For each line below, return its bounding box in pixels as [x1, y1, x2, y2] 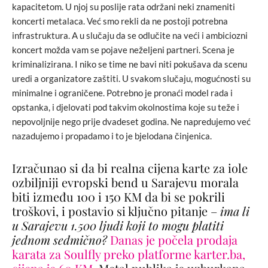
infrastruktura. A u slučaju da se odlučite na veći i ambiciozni [12, 30, 248, 41]
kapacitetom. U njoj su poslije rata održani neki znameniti [12, 1, 235, 13]
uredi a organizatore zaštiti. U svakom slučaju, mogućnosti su [12, 73, 251, 84]
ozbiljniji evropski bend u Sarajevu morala [12, 174, 239, 191]
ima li [220, 203, 249, 220]
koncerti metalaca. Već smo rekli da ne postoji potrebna [12, 16, 228, 27]
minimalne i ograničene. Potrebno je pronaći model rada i [12, 87, 233, 99]
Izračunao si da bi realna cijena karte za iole [12, 160, 248, 176]
